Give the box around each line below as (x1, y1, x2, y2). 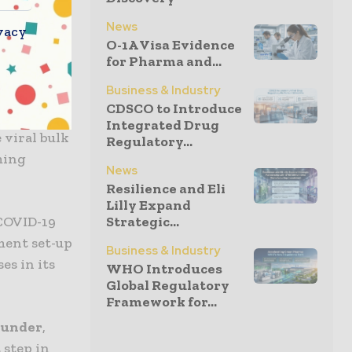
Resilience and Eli (106, 180, 225, 197)
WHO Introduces (106, 260, 222, 277)
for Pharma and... (106, 53, 222, 70)
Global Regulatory (106, 277, 229, 294)
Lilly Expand (106, 196, 191, 214)
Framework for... (106, 293, 217, 310)
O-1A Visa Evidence (106, 36, 235, 53)
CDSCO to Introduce (106, 100, 242, 117)
